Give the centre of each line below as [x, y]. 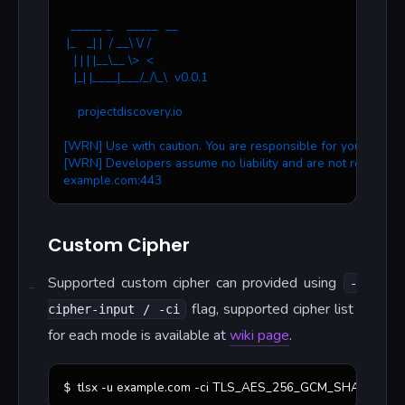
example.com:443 [113, 180]
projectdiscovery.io [123, 111]
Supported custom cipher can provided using [195, 283]
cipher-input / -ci [114, 309]
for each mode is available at [139, 335]
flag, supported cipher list [272, 309]
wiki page [259, 335]
